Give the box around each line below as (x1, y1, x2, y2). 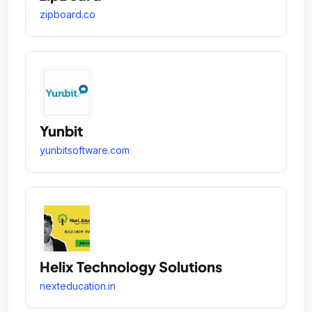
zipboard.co (40, 8, 95, 21)
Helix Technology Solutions (40, 258, 222, 276)
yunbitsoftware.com (40, 144, 130, 157)
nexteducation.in (40, 280, 116, 292)
